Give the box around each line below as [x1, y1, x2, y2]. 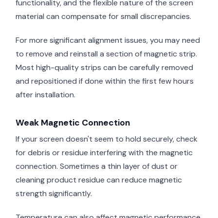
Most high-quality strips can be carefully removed [16, 62, 193, 73]
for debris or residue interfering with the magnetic [16, 147, 193, 158]
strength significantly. [16, 188, 92, 199]
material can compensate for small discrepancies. [16, 11, 191, 21]
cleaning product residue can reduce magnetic [16, 175, 182, 185]
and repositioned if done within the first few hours [16, 75, 194, 86]
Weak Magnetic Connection [16, 117, 130, 128]
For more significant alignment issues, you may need [16, 35, 200, 45]
